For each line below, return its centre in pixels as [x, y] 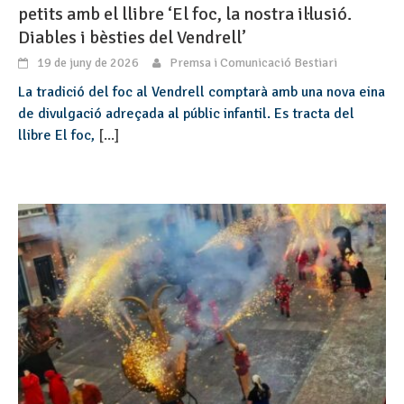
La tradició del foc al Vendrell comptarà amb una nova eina [202, 92]
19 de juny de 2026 [88, 62]
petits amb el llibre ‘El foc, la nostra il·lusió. [185, 14]
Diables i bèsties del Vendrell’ [132, 37]
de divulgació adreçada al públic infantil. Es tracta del [186, 113]
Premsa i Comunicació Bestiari [253, 62]
